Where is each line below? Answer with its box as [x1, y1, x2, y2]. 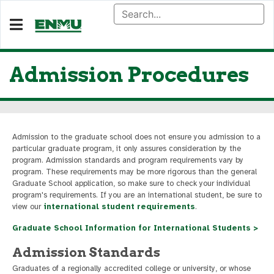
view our [12, 202, 43, 212]
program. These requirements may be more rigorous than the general [12, 167, 257, 177]
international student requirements [43, 202, 195, 212]
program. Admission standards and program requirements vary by [12, 155, 243, 165]
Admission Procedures [9, 62, 249, 87]
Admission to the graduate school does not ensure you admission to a [12, 132, 261, 142]
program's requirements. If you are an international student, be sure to [12, 190, 262, 200]
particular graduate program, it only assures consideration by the [12, 144, 241, 154]
